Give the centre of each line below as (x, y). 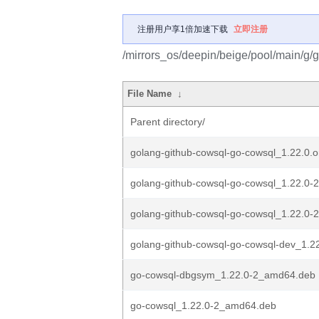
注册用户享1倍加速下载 (183, 29)
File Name (150, 94)
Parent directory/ (168, 122)
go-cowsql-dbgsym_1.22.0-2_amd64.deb (223, 275)
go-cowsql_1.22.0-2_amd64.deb (203, 305)
